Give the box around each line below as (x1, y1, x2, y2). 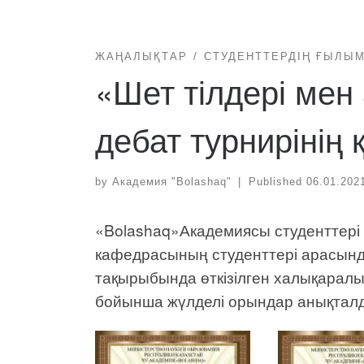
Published (248, 175, 306, 188)
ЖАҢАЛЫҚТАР (95, 50, 188, 63)
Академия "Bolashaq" (112, 175, 232, 188)
